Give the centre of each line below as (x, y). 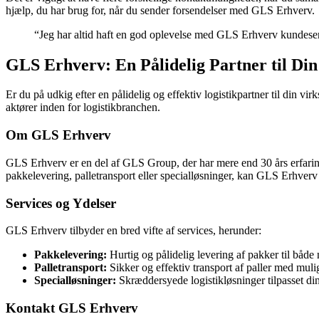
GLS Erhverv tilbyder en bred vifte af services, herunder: (134, 231)
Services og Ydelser (61, 203)
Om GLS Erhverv (58, 135)
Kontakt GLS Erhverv (72, 308)
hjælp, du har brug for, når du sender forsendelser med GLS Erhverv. (160, 10)
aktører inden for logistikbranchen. (83, 108)
